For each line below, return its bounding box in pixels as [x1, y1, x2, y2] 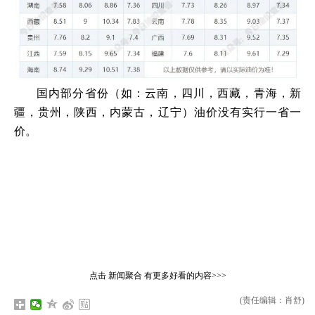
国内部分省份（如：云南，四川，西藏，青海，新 [37, 86, 301, 99]
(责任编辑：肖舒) [239, 295, 304, 305]
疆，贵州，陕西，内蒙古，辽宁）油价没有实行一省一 [14, 105, 301, 118]
